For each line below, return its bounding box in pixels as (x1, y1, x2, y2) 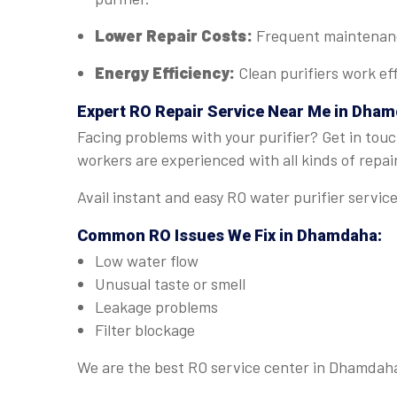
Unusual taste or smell (95, 274, 245, 293)
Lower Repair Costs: (95, 26, 256, 45)
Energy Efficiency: (95, 63, 238, 82)
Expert (77, 102, 129, 121)
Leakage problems (95, 297, 218, 316)
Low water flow (95, 251, 198, 270)
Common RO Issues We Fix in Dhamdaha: (77, 226, 382, 245)
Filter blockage (95, 320, 195, 339)
